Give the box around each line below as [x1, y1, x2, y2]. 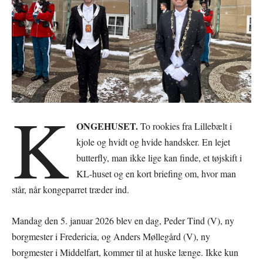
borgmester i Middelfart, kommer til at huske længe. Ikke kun [12, 245, 238, 258]
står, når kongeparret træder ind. [12, 183, 129, 195]
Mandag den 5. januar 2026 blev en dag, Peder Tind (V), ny [12, 214, 234, 227]
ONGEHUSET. [76, 119, 139, 133]
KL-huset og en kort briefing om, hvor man [76, 167, 237, 180]
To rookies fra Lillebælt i [138, 119, 232, 132]
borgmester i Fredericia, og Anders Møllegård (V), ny [12, 230, 210, 242]
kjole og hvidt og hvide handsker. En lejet [76, 135, 231, 148]
